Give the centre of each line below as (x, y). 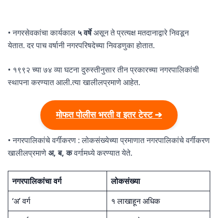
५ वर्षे (84, 33)
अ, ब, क (60, 153)
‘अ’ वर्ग (21, 201)
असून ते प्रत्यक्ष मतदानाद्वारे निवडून (140, 33)
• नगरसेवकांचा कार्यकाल (43, 33)
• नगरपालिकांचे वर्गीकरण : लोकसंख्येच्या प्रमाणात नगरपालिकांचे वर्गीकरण (109, 140)
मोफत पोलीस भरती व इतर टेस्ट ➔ (109, 115)
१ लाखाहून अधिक (136, 201)
